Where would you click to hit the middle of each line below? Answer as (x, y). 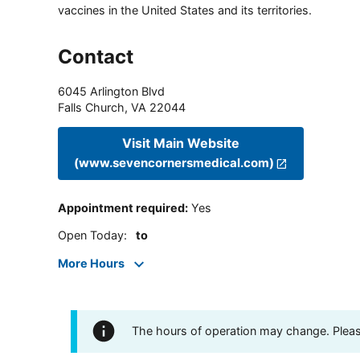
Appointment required (121, 208)
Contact (96, 56)
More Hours (91, 263)
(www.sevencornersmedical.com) (174, 163)
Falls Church (91, 107)
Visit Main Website (181, 143)
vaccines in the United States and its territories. (185, 10)
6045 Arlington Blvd (111, 91)
